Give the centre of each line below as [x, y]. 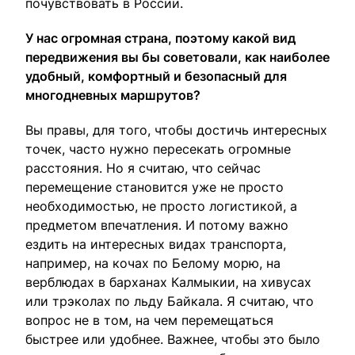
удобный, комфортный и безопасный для [156, 76]
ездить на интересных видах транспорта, [156, 244]
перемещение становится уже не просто [155, 187]
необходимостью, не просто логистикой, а [161, 206]
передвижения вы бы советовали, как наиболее [177, 57]
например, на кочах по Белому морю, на [153, 263]
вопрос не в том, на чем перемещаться [149, 320]
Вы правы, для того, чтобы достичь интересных [176, 130]
